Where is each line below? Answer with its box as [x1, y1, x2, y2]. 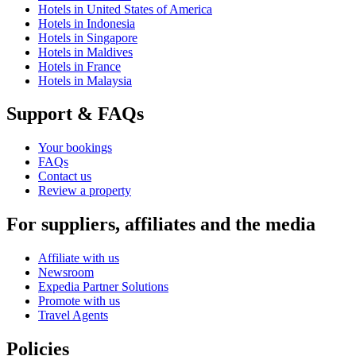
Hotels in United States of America [38, 2, 212, 16]
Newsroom [38, 265, 94, 280]
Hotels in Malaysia [38, 73, 132, 87]
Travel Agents [38, 308, 108, 323]
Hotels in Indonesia [38, 16, 135, 30]
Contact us [38, 169, 91, 184]
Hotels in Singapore [38, 30, 137, 44]
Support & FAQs [6, 103, 144, 125]
